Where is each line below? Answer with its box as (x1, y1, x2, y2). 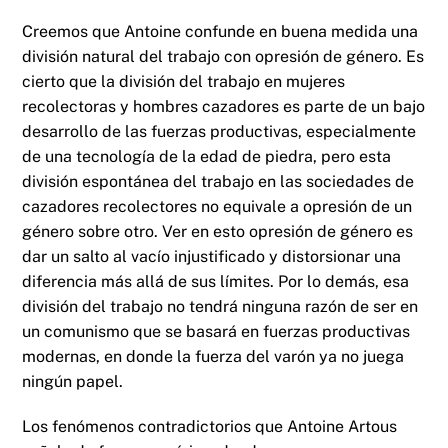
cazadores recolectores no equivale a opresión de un (22, 196, 413, 216)
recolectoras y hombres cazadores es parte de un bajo (22, 96, 426, 116)
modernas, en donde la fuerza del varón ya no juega (22, 346, 405, 366)
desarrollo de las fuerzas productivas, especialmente (22, 121, 417, 141)
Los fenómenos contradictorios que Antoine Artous (22, 417, 398, 437)
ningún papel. (22, 371, 124, 391)
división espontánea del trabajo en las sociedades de (22, 171, 415, 191)
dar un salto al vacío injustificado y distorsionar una (22, 246, 402, 266)
